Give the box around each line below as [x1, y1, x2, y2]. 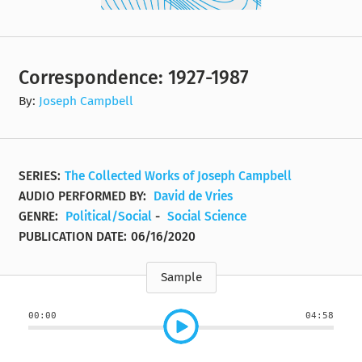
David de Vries [154, 188, 234, 204]
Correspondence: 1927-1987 [19, 65, 250, 89]
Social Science [167, 208, 247, 224]
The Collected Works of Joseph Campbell [65, 168, 293, 183]
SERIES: [19, 168, 61, 183]
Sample [160, 270, 202, 285]
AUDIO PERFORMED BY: [19, 188, 150, 204]
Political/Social [65, 208, 153, 224]
